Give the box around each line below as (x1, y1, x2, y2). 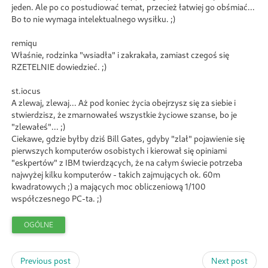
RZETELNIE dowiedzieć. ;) (11, 61, 106, 72)
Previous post (20, 255, 71, 266)
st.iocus (11, 85, 41, 96)
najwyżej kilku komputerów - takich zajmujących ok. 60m (11, 169, 220, 179)
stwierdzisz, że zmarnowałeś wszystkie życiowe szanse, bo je (11, 109, 237, 120)
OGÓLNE (24, 220, 53, 229)
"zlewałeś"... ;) (11, 121, 65, 132)
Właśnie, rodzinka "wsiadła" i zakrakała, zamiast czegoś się (11, 49, 229, 60)
